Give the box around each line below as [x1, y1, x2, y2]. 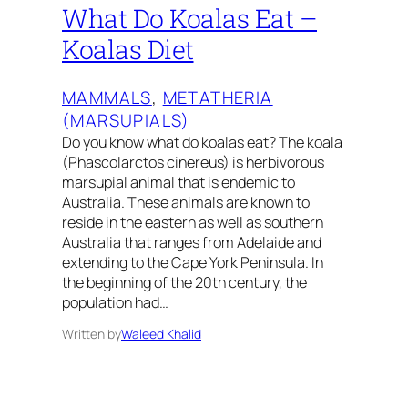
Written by [62, 325, 121, 343]
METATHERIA [162, 86, 273, 110]
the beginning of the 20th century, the [62, 272, 307, 293]
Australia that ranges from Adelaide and [62, 232, 321, 253]
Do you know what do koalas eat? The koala [62, 132, 342, 153]
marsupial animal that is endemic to [62, 172, 295, 193]
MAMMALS [62, 86, 152, 110]
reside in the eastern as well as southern [62, 212, 323, 233]
